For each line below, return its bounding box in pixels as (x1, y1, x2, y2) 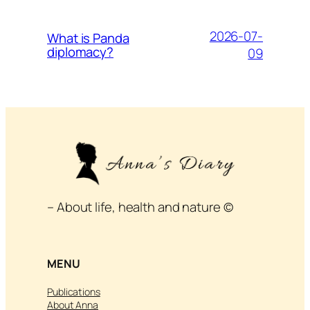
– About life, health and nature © (47, 198, 233, 217)
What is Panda (47, 28, 129, 47)
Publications (47, 284, 100, 298)
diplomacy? (47, 42, 114, 61)
